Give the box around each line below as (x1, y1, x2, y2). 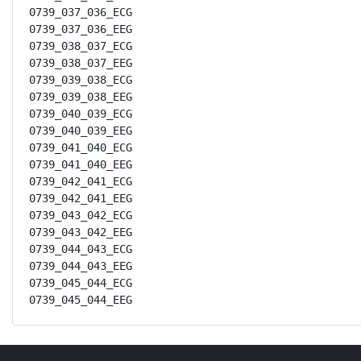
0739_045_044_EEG (29, 293, 132, 306)
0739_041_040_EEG (29, 158, 132, 171)
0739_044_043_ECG (29, 243, 132, 255)
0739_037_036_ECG (29, 6, 132, 19)
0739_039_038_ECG (29, 73, 132, 86)
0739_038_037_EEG (29, 56, 132, 69)
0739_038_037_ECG (29, 39, 132, 52)
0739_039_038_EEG (29, 90, 132, 103)
